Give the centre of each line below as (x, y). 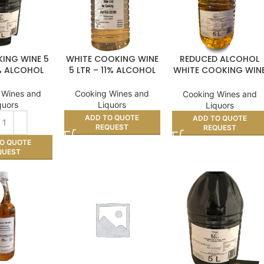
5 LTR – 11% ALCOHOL (112, 70)
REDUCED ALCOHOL (220, 59)
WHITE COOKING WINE (112, 59)
